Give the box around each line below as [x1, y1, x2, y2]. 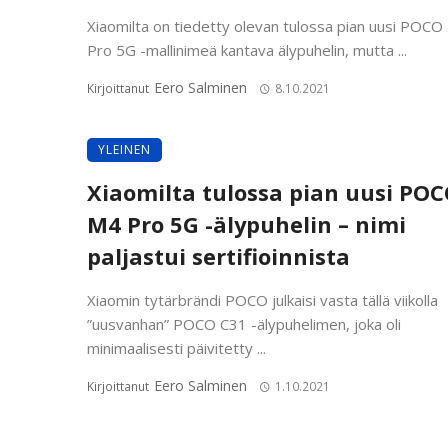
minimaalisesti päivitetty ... [87, 337, 266, 358]
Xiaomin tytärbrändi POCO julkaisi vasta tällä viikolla [87, 289, 438, 310]
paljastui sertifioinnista [87, 241, 350, 271]
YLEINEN [98, 140, 151, 158]
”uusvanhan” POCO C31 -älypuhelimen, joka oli [87, 313, 401, 334]
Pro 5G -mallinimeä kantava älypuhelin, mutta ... [87, 39, 407, 60]
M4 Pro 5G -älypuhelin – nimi [87, 209, 406, 239]
